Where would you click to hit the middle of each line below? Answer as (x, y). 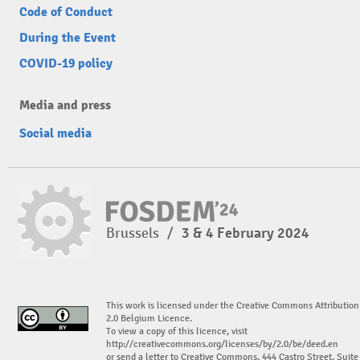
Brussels (134, 233)
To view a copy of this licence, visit (177, 331)
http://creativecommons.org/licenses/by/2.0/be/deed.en (222, 344)
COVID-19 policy (66, 63)
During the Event (67, 37)
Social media (55, 133)
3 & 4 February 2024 (245, 233)
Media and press (65, 105)
